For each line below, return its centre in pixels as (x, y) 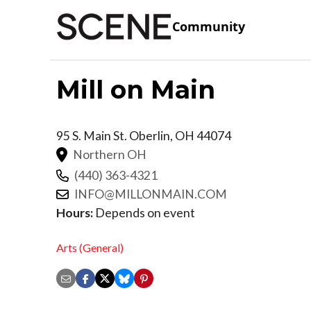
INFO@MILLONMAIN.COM (151, 194)
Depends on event (144, 212)
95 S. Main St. (93, 135)
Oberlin (150, 135)
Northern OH (110, 154)
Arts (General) (90, 248)
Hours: (75, 212)
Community (209, 27)
